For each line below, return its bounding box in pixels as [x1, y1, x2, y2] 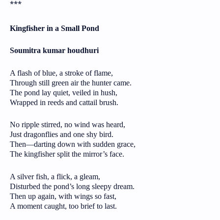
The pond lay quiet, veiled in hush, [10, 88, 117, 97]
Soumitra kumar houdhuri [10, 46, 99, 55]
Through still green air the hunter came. [10, 78, 132, 87]
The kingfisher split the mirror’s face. [10, 150, 124, 159]
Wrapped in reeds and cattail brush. [10, 98, 118, 107]
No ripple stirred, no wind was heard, [10, 120, 125, 129]
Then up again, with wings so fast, [10, 192, 116, 200]
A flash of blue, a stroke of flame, [10, 68, 113, 77]
